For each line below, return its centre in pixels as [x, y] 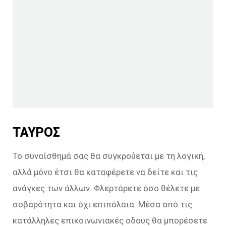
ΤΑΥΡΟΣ [36, 132]
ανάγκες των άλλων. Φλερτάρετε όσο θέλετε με [106, 188]
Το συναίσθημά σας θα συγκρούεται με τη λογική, [109, 156]
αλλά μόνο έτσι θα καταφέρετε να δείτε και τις [105, 172]
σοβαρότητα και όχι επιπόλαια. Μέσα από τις [102, 205]
